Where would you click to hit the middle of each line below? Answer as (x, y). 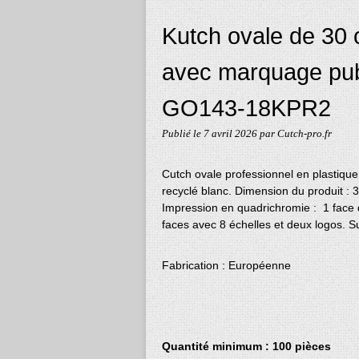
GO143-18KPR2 (246, 108)
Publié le (183, 134)
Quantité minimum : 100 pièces (246, 346)
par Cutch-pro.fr (296, 134)
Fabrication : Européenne (226, 265)
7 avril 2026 (232, 134)
